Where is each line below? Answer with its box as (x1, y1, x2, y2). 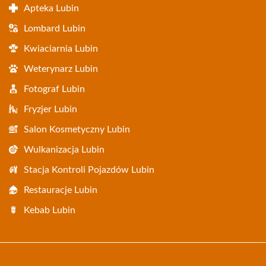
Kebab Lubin (24, 205, 75, 215)
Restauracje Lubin (24, 185, 97, 195)
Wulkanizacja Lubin (24, 145, 104, 154)
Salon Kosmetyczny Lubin (24, 125, 130, 134)
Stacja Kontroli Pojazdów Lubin (24, 165, 154, 175)
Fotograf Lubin (24, 84, 85, 94)
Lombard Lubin (24, 24, 85, 33)
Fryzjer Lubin (24, 104, 77, 114)
